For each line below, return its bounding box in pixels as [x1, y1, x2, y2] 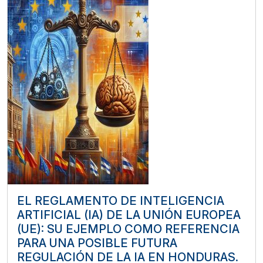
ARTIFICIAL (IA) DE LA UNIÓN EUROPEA [17, 207, 241, 222]
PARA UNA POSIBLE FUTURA [17, 235, 177, 250]
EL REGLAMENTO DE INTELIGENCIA [17, 193, 224, 208]
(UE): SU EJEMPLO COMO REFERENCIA [17, 221, 240, 236]
